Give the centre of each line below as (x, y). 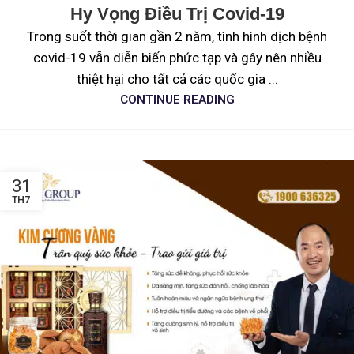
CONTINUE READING (177, 99)
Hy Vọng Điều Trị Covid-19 (177, 13)
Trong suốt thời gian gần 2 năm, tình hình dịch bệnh (177, 36)
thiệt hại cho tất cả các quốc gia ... (177, 79)
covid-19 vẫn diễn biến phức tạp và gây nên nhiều (177, 57)
